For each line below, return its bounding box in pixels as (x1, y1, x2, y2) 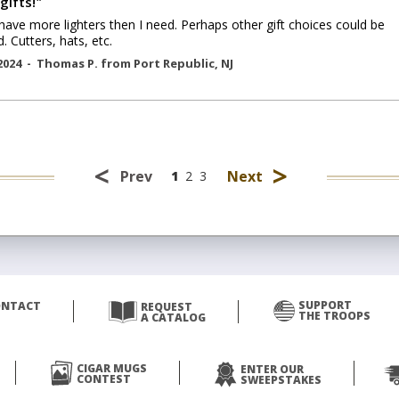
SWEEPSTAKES (240, 372, 322, 387)
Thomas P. (37, 55, 101, 71)
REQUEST (140, 299, 192, 314)
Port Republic (134, 55, 215, 71)
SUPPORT (297, 297, 352, 313)
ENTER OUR (240, 362, 304, 377)
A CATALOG (140, 310, 206, 325)
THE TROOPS (297, 308, 370, 323)
